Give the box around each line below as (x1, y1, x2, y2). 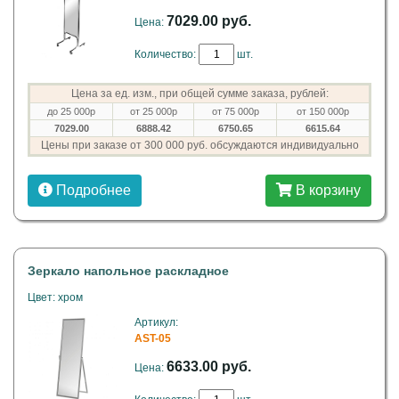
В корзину (292, 183, 361, 198)
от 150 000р (297, 106, 349, 117)
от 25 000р (129, 106, 177, 117)
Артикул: (134, 316, 178, 329)
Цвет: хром (28, 291, 83, 304)
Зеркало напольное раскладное (28, 264, 229, 278)
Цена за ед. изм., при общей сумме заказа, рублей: (70, 87, 329, 100)
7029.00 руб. (167, 13, 251, 28)
